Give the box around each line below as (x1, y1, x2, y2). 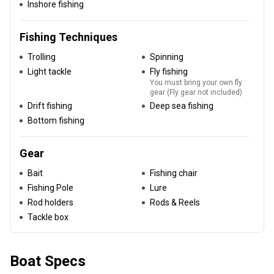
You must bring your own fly (150, 78, 242, 87)
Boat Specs (10, 253, 86, 270)
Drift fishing (28, 101, 72, 111)
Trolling (28, 52, 56, 62)
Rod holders (28, 198, 73, 207)
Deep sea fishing (150, 101, 213, 111)
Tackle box (28, 212, 68, 222)
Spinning (150, 52, 183, 62)
